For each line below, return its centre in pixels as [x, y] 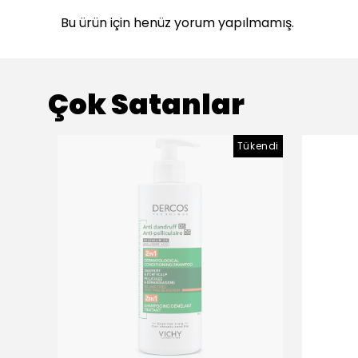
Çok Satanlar [146, 104]
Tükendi [258, 146]
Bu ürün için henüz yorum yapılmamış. [177, 23]
